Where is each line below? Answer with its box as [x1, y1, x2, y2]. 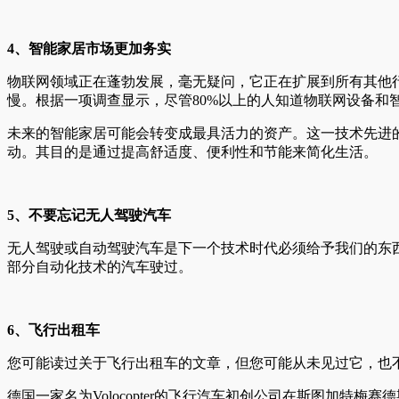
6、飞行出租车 [7, 322, 100, 338]
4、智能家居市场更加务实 [7, 40, 171, 56]
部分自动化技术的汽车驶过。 [7, 258, 192, 274]
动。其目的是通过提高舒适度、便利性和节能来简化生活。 [7, 143, 378, 159]
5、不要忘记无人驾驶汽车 [7, 207, 171, 223]
